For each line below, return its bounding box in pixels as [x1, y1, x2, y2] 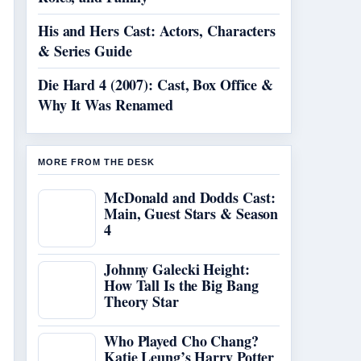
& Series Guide [38, 40, 132, 61]
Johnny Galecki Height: [104, 259, 250, 280]
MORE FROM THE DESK [38, 157, 155, 167]
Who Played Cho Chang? [104, 330, 259, 351]
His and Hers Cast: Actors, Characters [38, 20, 276, 41]
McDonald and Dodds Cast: [104, 187, 276, 208]
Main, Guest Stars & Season [104, 203, 279, 224]
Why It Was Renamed [38, 94, 174, 115]
